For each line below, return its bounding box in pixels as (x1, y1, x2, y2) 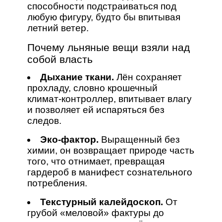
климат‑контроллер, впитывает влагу (27, 93, 192, 104)
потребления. (27, 177, 87, 188)
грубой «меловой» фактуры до (27, 207, 164, 218)
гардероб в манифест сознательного (27, 166, 192, 177)
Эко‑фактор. (40, 134, 99, 145)
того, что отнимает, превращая (27, 156, 165, 166)
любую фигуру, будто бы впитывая (27, 11, 180, 22)
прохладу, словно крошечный (27, 82, 158, 93)
